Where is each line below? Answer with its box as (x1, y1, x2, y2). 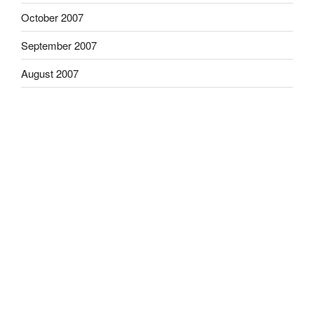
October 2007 (21, 9, 83, 25)
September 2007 (21, 37, 97, 53)
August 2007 (21, 65, 78, 81)
